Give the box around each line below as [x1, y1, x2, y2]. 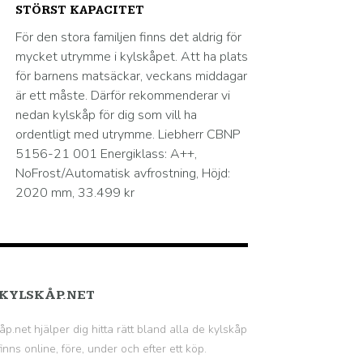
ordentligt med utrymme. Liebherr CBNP [15, 126, 241, 143]
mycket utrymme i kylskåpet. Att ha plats [15, 48, 248, 66]
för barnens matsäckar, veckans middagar [15, 67, 247, 85]
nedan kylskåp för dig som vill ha [15, 106, 197, 124]
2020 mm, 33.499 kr [15, 184, 135, 202]
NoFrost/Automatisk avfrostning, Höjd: [15, 164, 230, 182]
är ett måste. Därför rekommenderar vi [15, 87, 230, 105]
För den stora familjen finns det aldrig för [15, 28, 241, 46]
